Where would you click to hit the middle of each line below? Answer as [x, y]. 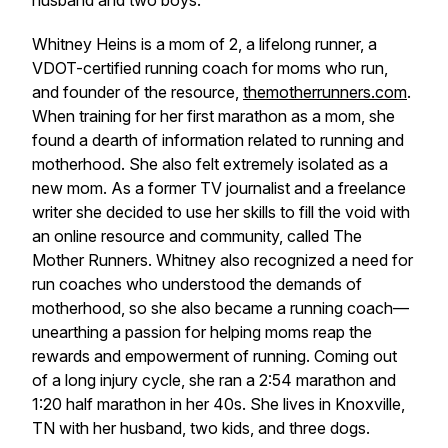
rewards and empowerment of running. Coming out [214, 356]
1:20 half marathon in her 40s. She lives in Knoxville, [218, 404]
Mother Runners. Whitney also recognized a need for [222, 260]
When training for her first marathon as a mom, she [213, 116]
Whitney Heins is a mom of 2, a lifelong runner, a [204, 44]
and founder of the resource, [137, 92]
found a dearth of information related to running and [218, 140]
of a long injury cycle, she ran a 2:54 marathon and [214, 380]
